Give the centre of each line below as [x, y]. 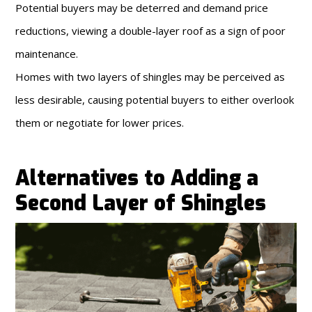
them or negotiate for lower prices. [100, 123]
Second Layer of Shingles [141, 204]
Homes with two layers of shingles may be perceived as [150, 77]
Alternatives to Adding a [137, 179]
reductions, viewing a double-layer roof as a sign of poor [151, 31]
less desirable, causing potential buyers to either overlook [155, 100]
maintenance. [47, 54]
